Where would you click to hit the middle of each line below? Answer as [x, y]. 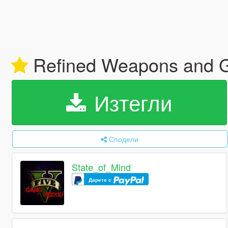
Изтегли [130, 102]
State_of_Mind [102, 167]
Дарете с [101, 180]
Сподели [124, 139]
